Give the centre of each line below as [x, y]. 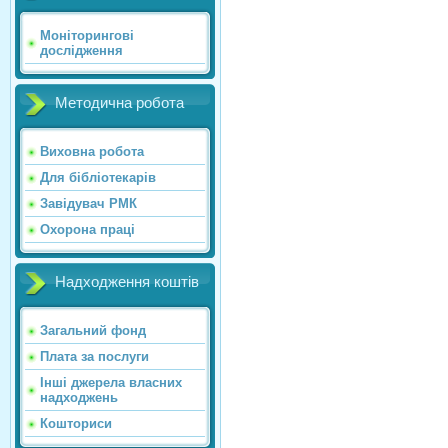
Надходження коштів [127, 281]
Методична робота [119, 102]
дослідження [81, 50]
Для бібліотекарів [98, 177]
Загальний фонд [93, 330]
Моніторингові [87, 35]
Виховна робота [92, 151]
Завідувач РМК [88, 203]
